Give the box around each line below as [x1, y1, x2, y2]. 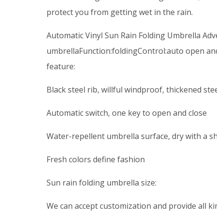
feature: [46, 61, 75, 72]
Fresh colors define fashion [46, 154, 145, 165]
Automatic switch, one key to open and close [46, 107, 207, 118]
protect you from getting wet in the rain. [46, 6, 193, 17]
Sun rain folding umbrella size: [46, 177, 156, 188]
